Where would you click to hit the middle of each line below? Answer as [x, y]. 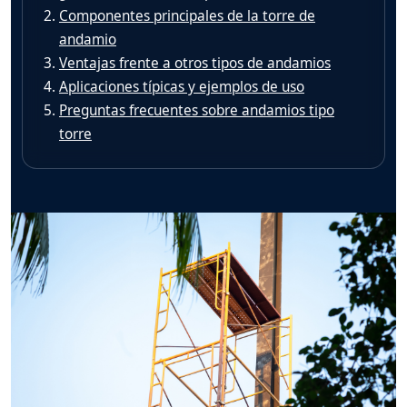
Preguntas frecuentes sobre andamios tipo [197, 110]
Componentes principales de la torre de [187, 15]
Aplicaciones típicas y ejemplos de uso [182, 86]
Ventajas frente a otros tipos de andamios [195, 63]
